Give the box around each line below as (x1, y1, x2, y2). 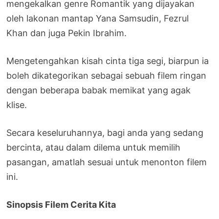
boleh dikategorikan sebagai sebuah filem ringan (6, 70, 207, 81)
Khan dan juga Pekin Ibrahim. (6, 27, 127, 38)
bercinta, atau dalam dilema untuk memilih (6, 142, 181, 153)
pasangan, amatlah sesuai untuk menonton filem (6, 156, 207, 167)
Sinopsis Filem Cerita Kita (6, 199, 116, 210)
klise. (6, 99, 27, 110)
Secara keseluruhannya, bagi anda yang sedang (6, 127, 204, 138)
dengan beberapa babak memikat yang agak (6, 85, 191, 95)
